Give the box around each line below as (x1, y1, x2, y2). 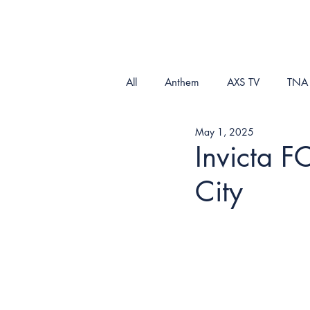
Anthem (165, 75, 199, 89)
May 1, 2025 (195, 125, 254, 138)
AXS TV (227, 75, 259, 89)
